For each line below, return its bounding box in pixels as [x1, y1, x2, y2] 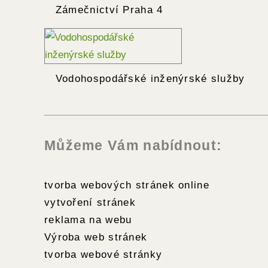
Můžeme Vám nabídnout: [44, 138, 223, 154]
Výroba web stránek [44, 231, 148, 243]
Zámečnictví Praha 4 [44, 4, 163, 16]
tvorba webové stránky [44, 248, 163, 261]
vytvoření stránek [44, 196, 136, 209]
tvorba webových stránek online [44, 179, 209, 191]
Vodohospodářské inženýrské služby [44, 72, 245, 85]
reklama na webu [44, 214, 132, 226]
